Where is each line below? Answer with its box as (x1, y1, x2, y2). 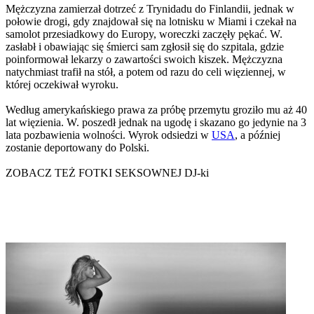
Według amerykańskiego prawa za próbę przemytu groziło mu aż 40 (6, 103, 307, 116)
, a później (235, 128, 280, 141)
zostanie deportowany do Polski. (6, 141, 149, 153)
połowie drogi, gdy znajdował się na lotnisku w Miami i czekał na (6, 15, 296, 27)
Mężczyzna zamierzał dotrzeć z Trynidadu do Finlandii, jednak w (6, 2, 294, 15)
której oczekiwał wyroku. (6, 78, 118, 90)
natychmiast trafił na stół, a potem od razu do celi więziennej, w (6, 65, 286, 78)
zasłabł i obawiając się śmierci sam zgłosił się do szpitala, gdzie (6, 40, 284, 53)
